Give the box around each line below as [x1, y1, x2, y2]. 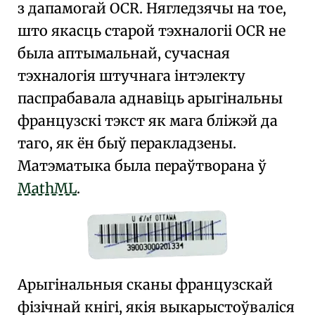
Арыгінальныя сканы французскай [18, 276, 273, 293]
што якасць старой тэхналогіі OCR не [18, 22, 285, 39]
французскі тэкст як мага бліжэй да [18, 112, 278, 129]
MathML [18, 179, 77, 197]
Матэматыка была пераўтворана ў [18, 157, 266, 174]
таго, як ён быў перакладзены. [18, 134, 236, 152]
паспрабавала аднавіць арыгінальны [18, 89, 283, 107]
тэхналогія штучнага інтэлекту [18, 67, 245, 84]
